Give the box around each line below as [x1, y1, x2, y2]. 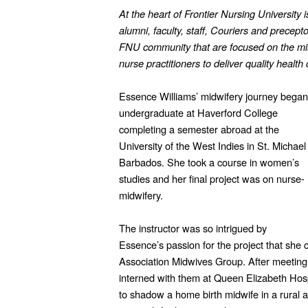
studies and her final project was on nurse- [118, 171, 305, 186]
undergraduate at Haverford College [118, 105, 278, 120]
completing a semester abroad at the [118, 122, 279, 136]
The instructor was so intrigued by [118, 221, 267, 235]
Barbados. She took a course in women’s [118, 155, 299, 169]
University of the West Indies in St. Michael [118, 138, 306, 153]
